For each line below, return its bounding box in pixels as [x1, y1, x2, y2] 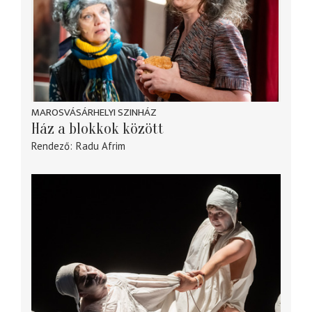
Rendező [31, 139, 70, 153]
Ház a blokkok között [31, 119, 164, 138]
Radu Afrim [75, 139, 125, 153]
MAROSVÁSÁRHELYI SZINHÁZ [31, 103, 157, 121]
